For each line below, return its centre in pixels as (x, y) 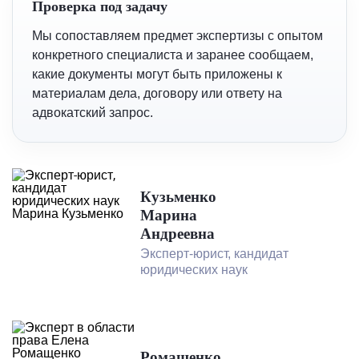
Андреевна (177, 233)
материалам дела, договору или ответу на (157, 93)
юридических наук (194, 269)
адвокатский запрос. (93, 113)
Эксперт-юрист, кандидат (214, 253)
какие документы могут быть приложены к (157, 74)
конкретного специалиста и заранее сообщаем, (173, 55)
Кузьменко (178, 196)
